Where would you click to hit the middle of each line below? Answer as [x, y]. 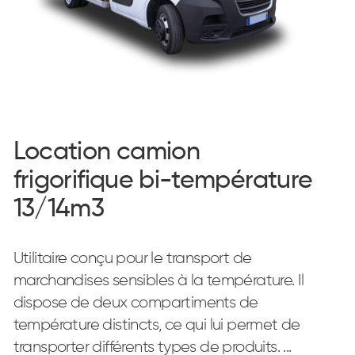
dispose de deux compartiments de [136, 303]
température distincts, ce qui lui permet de [157, 325]
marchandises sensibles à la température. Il [158, 281]
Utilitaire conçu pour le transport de [132, 258]
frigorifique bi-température [163, 181]
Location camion [107, 152]
